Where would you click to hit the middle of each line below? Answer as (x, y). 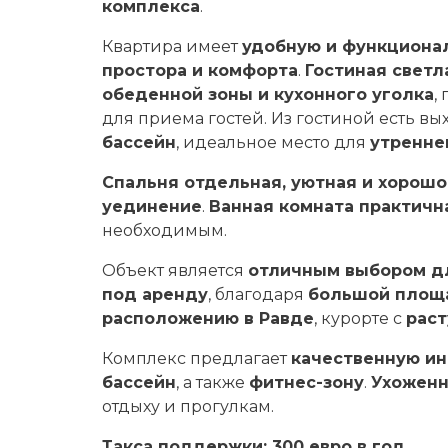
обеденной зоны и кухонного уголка (268, 94)
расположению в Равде (208, 318)
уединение (152, 206)
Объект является (175, 270)
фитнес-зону (306, 382)
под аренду (155, 294)
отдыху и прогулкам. (188, 406)
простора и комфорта (200, 70)
